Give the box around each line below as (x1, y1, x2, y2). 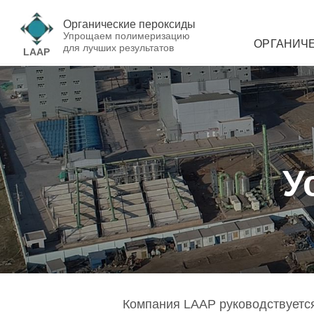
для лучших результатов (63, 41, 174, 53)
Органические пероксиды (63, 18, 196, 30)
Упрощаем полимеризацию (63, 29, 190, 41)
